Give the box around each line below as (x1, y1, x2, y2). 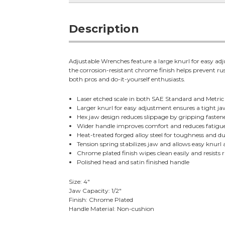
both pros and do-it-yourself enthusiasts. (69, 75, 186, 83)
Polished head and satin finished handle (77, 158, 190, 166)
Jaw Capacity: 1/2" (69, 187, 122, 195)
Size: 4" (69, 178, 90, 186)
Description (69, 22, 139, 36)
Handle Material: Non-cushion (69, 205, 155, 213)
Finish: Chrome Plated (69, 196, 134, 204)
